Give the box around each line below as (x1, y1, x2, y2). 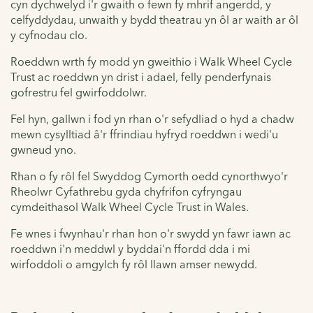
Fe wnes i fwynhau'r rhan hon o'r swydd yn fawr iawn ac (10, 226, 291, 240)
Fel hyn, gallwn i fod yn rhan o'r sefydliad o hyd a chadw (10, 111, 294, 126)
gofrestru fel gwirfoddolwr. (10, 85, 147, 99)
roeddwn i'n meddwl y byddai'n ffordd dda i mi (10, 241, 250, 256)
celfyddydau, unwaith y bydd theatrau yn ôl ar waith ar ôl (10, 12, 298, 27)
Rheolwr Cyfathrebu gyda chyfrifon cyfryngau (10, 184, 242, 198)
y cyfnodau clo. (10, 27, 87, 42)
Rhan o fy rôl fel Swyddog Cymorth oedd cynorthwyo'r (10, 168, 288, 183)
